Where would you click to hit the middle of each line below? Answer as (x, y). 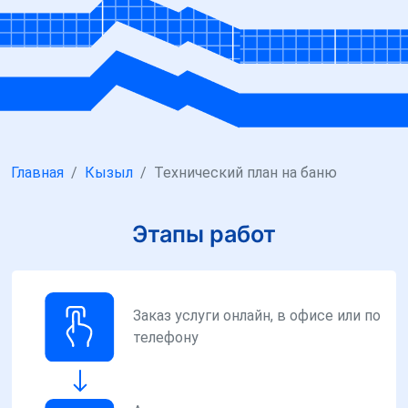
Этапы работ (204, 234)
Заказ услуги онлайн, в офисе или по (257, 316)
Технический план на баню (245, 172)
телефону (166, 338)
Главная (37, 172)
